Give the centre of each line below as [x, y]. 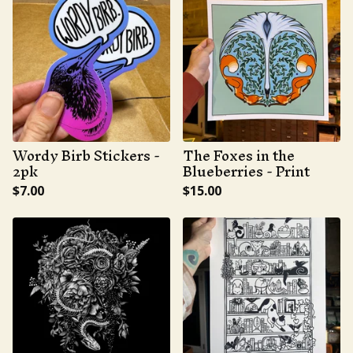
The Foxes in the [239, 156]
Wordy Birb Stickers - [86, 156]
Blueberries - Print [246, 171]
